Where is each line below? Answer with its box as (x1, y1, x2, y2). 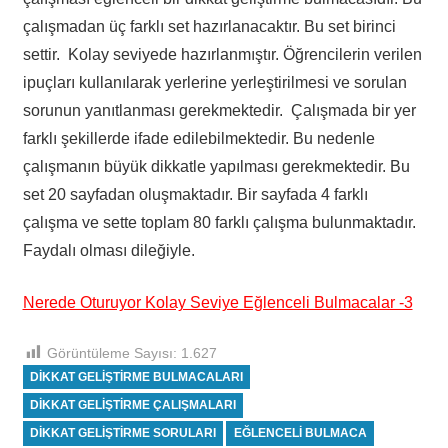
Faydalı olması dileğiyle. (22, 241, 195, 259)
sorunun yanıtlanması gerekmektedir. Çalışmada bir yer (22, 101, 416, 119)
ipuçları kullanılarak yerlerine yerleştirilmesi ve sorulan (22, 73, 407, 91)
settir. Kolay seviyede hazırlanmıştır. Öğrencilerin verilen (22, 45, 422, 63)
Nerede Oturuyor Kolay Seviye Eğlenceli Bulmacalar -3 (22, 293, 413, 311)
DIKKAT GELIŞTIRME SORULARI (29, 426, 216, 441)
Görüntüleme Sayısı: (46, 344, 177, 361)
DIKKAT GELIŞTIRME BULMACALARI (29, 369, 243, 384)
